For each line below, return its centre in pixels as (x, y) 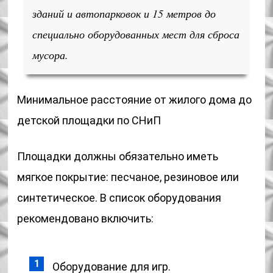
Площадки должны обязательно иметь (118, 156)
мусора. (51, 55)
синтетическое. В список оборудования (119, 198)
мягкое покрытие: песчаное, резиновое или (128, 177)
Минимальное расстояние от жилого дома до (135, 100)
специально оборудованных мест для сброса (136, 34)
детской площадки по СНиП (89, 120)
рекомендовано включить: (86, 218)
